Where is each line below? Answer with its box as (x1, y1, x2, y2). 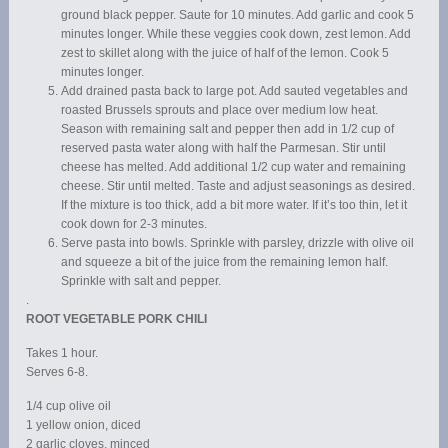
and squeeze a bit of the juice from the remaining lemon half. (61, 254, 389, 269)
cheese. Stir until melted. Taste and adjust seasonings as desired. (61, 178, 416, 193)
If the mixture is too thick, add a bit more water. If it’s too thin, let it (61, 197, 408, 212)
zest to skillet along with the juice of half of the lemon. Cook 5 (61, 45, 390, 60)
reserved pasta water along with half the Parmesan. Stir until (61, 140, 387, 155)
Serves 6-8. (26, 364, 89, 379)
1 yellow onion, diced (26, 417, 142, 432)
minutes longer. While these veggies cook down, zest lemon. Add (61, 26, 412, 41)
